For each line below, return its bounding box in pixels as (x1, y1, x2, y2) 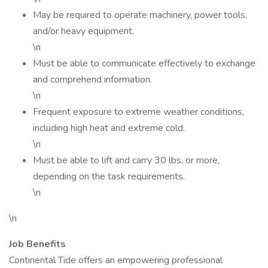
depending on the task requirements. (33, 170, 185, 183)
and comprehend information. (33, 73, 152, 86)
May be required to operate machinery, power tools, (33, 8, 247, 22)
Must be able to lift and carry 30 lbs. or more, (33, 154, 220, 167)
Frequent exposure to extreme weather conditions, (33, 105, 244, 118)
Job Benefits (9, 237, 66, 251)
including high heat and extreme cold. (33, 121, 185, 135)
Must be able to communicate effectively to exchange (33, 57, 255, 70)
